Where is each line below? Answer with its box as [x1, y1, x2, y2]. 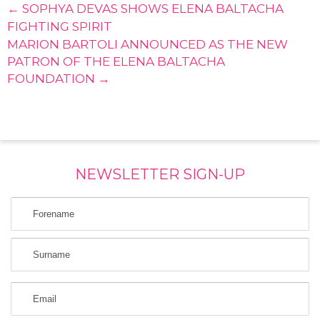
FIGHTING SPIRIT [7, 19, 112, 34]
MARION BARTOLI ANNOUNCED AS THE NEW [7, 36, 288, 51]
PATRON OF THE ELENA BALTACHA [7, 54, 225, 69]
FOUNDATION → [7, 71, 110, 86]
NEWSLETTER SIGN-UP [75, 164, 245, 183]
